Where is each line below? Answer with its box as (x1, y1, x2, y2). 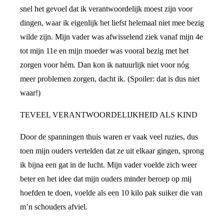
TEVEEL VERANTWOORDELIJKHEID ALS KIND (20, 110, 197, 119)
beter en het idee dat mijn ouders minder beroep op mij (20, 174, 191, 183)
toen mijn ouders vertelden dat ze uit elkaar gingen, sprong (20, 146, 204, 155)
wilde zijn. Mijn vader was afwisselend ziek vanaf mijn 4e (20, 32, 203, 41)
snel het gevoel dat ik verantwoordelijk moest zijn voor (20, 4, 192, 13)
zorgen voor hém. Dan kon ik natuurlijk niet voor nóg (20, 60, 189, 69)
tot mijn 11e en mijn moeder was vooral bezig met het (20, 46, 188, 55)
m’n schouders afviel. (20, 202, 87, 211)
